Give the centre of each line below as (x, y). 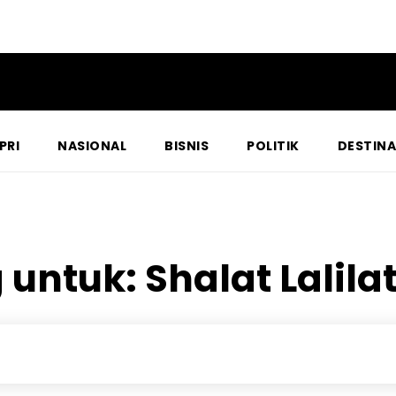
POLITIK (273, 146)
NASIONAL (92, 146)
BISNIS (187, 146)
